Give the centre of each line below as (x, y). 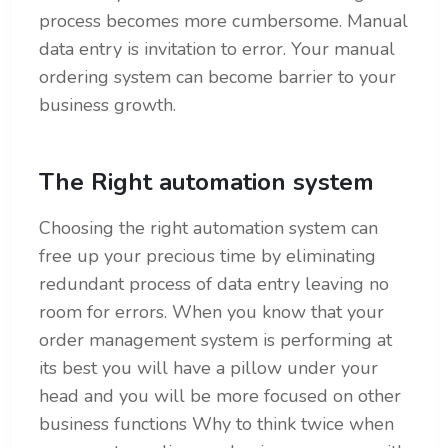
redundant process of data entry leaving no (214, 284)
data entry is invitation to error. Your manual (217, 49)
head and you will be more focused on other (220, 396)
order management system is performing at (215, 340)
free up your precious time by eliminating (207, 256)
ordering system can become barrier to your (217, 77)
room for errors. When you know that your (211, 312)
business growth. (107, 105)
